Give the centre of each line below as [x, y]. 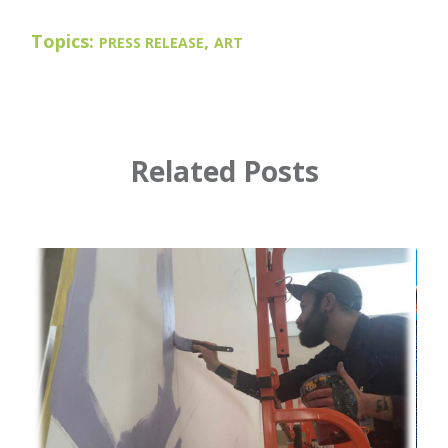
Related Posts [224, 171]
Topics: [65, 41]
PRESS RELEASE [152, 43]
